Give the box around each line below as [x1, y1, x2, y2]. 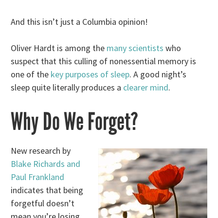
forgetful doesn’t [11, 198, 75, 209]
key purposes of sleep [51, 69, 130, 80]
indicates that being [11, 184, 84, 196]
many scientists [107, 42, 164, 54]
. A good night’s [129, 69, 187, 80]
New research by [11, 145, 71, 157]
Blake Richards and [11, 158, 81, 170]
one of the [11, 69, 51, 80]
